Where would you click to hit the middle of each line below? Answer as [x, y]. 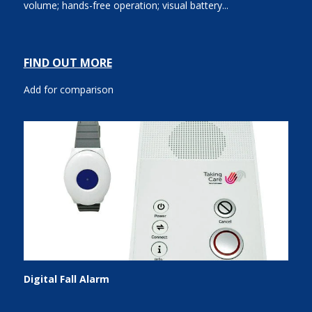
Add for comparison [68, 89]
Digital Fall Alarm [66, 279]
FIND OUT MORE [68, 63]
